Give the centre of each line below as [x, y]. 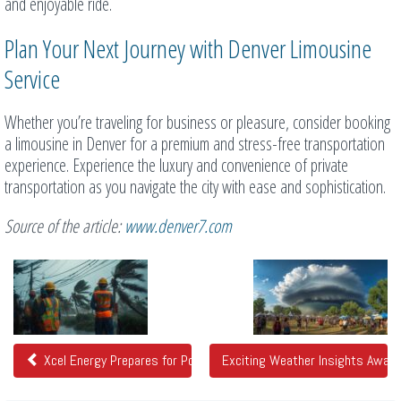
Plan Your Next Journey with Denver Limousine [188, 49]
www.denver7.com [178, 226]
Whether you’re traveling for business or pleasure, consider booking [197, 123]
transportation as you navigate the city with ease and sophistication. [195, 187]
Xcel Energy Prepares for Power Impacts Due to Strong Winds [209, 361]
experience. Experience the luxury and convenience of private [176, 166]
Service [32, 79]
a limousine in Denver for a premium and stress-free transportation [195, 144]
